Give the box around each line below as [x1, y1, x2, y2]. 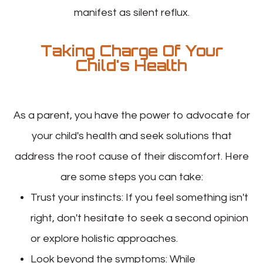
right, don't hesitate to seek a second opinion [31, 212, 249, 224]
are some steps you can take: [60, 171, 203, 183]
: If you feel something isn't [122, 191, 249, 203]
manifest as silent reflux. [73, 6, 190, 18]
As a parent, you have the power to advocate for [13, 109, 250, 121]
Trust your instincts [31, 191, 122, 203]
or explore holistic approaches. [31, 232, 178, 244]
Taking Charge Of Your [40, 41, 223, 60]
